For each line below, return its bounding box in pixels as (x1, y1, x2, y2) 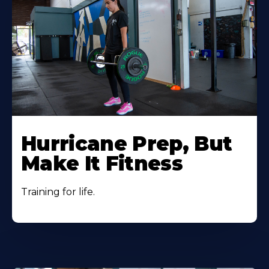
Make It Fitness (21, 151, 189, 176)
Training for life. (21, 186, 95, 198)
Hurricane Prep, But (21, 131, 232, 156)
